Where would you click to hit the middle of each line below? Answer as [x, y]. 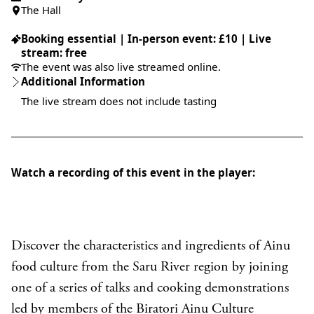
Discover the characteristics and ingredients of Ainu [151, 246]
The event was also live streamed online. [121, 67]
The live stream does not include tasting [119, 101]
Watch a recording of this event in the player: [133, 172]
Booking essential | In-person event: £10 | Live [146, 39]
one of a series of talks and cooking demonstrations [150, 288]
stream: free [54, 53]
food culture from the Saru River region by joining [150, 267]
